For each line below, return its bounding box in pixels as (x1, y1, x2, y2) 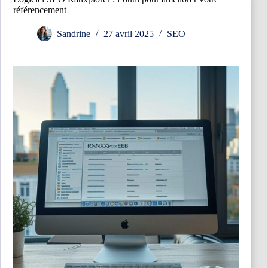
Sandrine (57, 29, 90, 39)
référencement (13, 5, 66, 15)
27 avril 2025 (103, 29, 154, 39)
